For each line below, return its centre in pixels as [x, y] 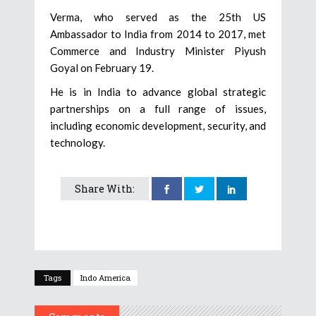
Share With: [105, 189]
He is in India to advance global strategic [158, 92]
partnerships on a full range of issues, [158, 109]
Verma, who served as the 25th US [158, 17]
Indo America [105, 278]
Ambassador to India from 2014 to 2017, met [158, 34]
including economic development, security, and [158, 126]
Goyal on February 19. [102, 68]
